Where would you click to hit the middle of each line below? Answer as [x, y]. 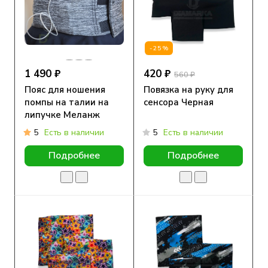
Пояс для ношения [65, 89]
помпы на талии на [67, 102]
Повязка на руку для [188, 89]
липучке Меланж [62, 115]
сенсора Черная [179, 102]
